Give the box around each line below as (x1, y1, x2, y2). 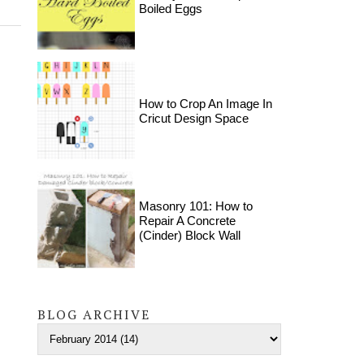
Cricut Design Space (139, 111, 249, 125)
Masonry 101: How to (139, 199, 253, 213)
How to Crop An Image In (139, 97, 272, 110)
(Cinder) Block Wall (139, 228, 240, 242)
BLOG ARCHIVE (37, 305, 150, 323)
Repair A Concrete (139, 214, 236, 227)
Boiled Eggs (139, 2, 202, 15)
